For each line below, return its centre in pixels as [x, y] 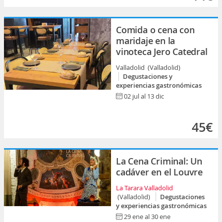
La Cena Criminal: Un [159, 161]
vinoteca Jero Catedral [162, 52]
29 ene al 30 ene [147, 217]
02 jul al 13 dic [144, 96]
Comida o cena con [155, 30]
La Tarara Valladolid [144, 188]
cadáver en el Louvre [160, 172]
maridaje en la [146, 41]
